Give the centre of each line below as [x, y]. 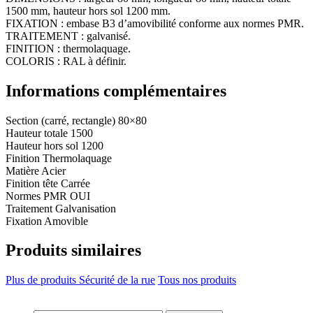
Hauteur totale [37, 133]
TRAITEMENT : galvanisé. [68, 36]
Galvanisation [86, 208]
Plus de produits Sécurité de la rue [80, 280]
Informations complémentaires [116, 90]
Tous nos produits [197, 280]
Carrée [75, 183]
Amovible [66, 221]
